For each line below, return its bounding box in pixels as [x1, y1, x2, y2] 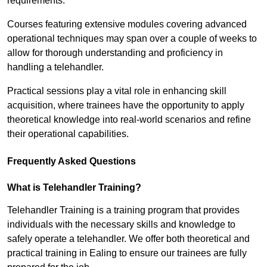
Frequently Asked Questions [7, 156, 136, 167]
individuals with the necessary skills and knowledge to [7, 219, 235, 230]
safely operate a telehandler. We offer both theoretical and [7, 234, 250, 244]
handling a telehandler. [7, 62, 104, 73]
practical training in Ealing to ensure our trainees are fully [7, 248, 247, 259]
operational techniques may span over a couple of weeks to [7, 33, 257, 44]
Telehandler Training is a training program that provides [7, 205, 240, 216]
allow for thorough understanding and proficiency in [7, 48, 223, 58]
